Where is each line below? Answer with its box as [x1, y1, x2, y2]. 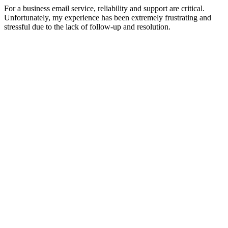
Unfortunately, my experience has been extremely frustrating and [4, 13, 211, 22]
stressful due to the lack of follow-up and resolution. [4, 22, 170, 32]
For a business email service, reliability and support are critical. [4, 4, 205, 13]
